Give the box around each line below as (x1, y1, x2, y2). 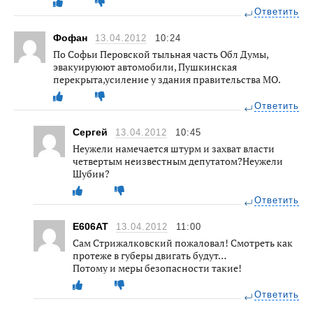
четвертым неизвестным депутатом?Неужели (73, 154, 283, 168)
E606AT (73, 220, 111, 232)
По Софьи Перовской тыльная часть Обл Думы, (53, 47, 268, 61)
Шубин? (73, 166, 110, 180)
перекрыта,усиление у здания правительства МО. (53, 72, 281, 86)
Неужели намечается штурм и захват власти (73, 141, 275, 155)
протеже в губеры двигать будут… (73, 248, 226, 262)
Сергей (73, 126, 110, 138)
